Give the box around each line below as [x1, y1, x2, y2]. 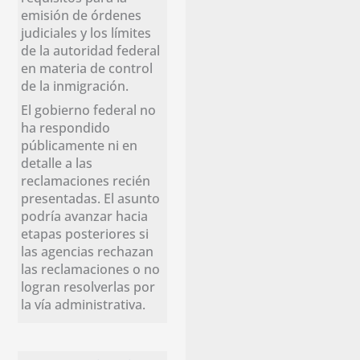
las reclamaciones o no [21, 259, 161, 278]
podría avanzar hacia [21, 206, 149, 225]
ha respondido [21, 117, 111, 137]
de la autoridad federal [21, 40, 161, 59]
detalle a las [21, 153, 93, 172]
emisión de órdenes [21, 5, 142, 24]
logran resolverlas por [21, 276, 156, 296]
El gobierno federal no [21, 100, 157, 119]
